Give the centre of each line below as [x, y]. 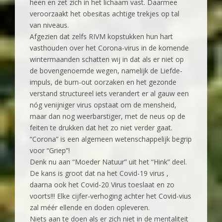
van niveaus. [49, 25]
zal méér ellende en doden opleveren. [90, 208]
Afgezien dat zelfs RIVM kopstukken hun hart [101, 37]
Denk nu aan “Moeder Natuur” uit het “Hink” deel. [108, 162]
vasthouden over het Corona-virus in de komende [109, 48]
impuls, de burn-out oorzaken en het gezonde [103, 82]
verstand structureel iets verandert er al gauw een [109, 94]
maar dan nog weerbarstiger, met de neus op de [108, 116]
